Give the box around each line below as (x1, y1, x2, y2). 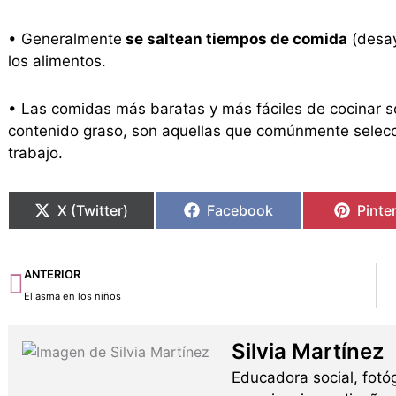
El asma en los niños (23, 290, 121, 303)
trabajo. (7, 144, 63, 163)
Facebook (207, 202, 274, 220)
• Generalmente (7, 29, 122, 48)
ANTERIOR (23, 268, 80, 282)
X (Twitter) (57, 202, 129, 220)
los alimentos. (7, 51, 106, 70)
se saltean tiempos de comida (121, 29, 347, 48)
